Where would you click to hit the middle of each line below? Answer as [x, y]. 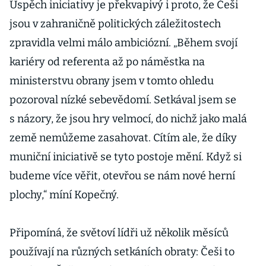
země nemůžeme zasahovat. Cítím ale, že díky [123, 138]
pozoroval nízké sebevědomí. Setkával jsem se [123, 100]
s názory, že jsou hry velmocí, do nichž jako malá [128, 119]
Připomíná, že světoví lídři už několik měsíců [119, 233]
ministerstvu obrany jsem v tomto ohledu [112, 81]
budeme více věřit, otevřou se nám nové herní [122, 176]
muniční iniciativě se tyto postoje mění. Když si [126, 157]
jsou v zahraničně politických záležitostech [115, 24]
